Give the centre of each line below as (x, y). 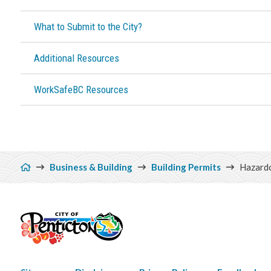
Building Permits (186, 167)
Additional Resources (77, 58)
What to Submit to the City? (88, 26)
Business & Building (91, 167)
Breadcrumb (56, 159)
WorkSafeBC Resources (81, 89)
